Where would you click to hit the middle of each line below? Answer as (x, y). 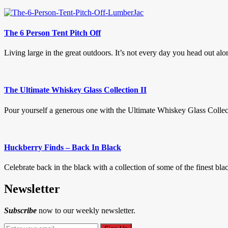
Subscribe (20, 210)
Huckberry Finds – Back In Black (63, 147)
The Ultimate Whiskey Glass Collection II (75, 90)
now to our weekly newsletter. (86, 210)
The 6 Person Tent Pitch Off (52, 33)
